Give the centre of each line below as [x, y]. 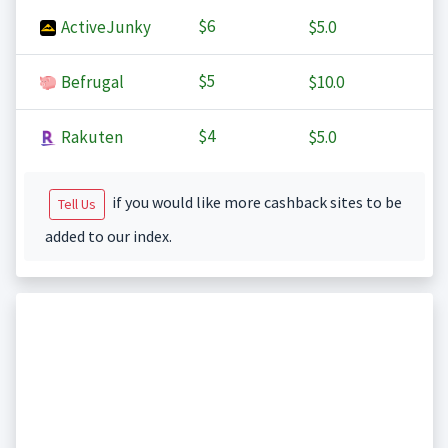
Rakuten [90, 137]
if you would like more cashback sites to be [255, 202]
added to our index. [108, 236]
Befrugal [90, 82]
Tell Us [76, 204]
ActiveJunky [104, 27]
